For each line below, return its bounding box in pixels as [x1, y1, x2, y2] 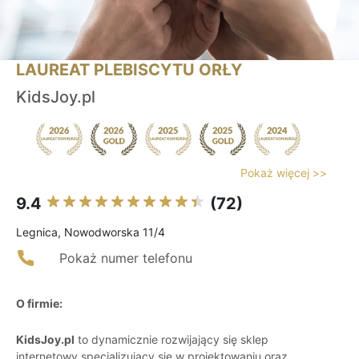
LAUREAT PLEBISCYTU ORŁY [16, 60, 242, 80]
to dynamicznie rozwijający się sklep [75, 333, 268, 347]
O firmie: [16, 296, 63, 311]
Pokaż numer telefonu [59, 250, 192, 267]
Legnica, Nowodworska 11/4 [16, 225, 165, 240]
